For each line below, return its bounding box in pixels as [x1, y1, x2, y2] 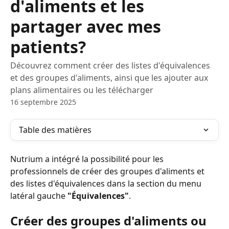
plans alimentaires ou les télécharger [10, 84, 153, 96]
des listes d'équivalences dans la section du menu [10, 178, 203, 189]
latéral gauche [10, 190, 67, 201]
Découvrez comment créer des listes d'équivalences [10, 60, 210, 71]
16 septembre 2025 [10, 97, 76, 107]
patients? [10, 36, 86, 58]
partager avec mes [10, 15, 161, 37]
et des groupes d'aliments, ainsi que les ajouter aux [10, 72, 208, 83]
